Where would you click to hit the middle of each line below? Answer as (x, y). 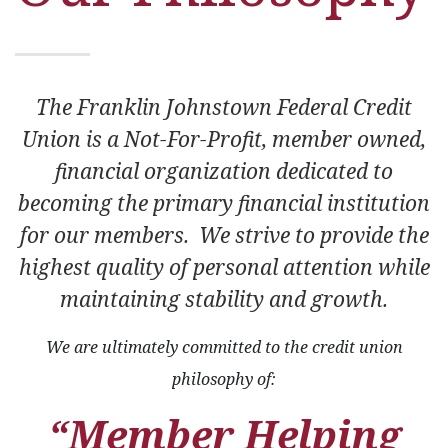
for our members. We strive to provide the (224, 235)
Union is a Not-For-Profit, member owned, (224, 139)
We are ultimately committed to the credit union (224, 347)
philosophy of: (224, 379)
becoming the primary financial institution (224, 203)
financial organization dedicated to (224, 171)
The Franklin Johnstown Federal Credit (224, 107)
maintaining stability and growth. (224, 299)
